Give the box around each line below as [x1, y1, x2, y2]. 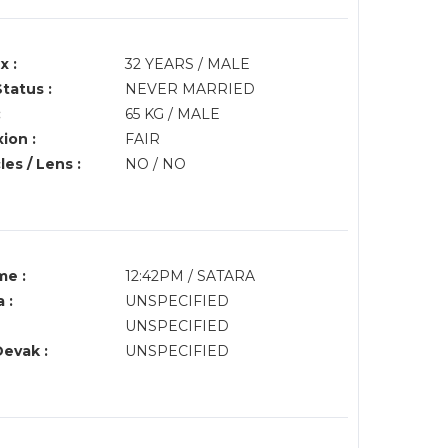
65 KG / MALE [124, 105, 220, 123]
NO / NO [124, 155, 186, 173]
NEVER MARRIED [124, 80, 255, 98]
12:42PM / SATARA [124, 267, 259, 285]
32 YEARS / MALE [124, 55, 250, 73]
